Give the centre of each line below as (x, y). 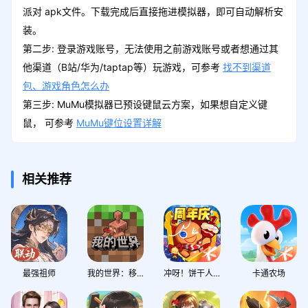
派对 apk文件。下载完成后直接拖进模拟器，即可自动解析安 (153, 11)
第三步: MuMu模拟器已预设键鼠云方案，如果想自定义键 (145, 104)
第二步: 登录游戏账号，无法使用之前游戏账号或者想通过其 (150, 48)
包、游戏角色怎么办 (66, 85)
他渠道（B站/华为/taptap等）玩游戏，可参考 (122, 67)
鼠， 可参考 (49, 122)
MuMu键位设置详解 (119, 122)
